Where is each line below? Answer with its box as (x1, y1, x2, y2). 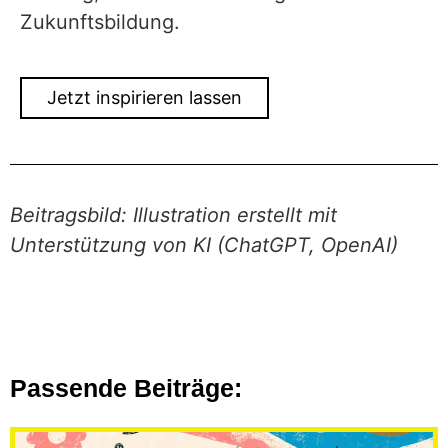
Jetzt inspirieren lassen (47, 87, 242, 108)
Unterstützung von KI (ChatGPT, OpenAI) (10, 233, 398, 257)
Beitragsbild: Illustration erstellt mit (10, 203, 337, 227)
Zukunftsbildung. (20, 10, 180, 34)
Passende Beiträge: (10, 374, 242, 402)
